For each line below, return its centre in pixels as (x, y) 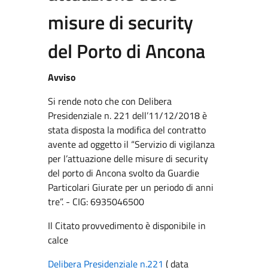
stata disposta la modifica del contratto (127, 130)
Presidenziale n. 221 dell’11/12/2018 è (127, 115)
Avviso (62, 77)
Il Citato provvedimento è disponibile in (127, 226)
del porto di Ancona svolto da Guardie (124, 173)
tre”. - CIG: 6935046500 (96, 202)
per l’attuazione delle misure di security (128, 159)
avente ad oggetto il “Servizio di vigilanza (131, 144)
